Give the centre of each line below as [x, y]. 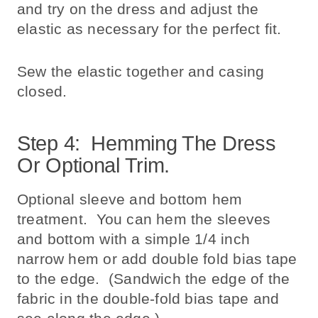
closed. [42, 92]
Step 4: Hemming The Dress [147, 143]
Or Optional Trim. [94, 165]
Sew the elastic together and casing [141, 72]
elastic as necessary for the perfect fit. [149, 29]
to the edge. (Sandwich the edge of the [154, 278]
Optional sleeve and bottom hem [130, 199]
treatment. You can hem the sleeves [144, 219]
